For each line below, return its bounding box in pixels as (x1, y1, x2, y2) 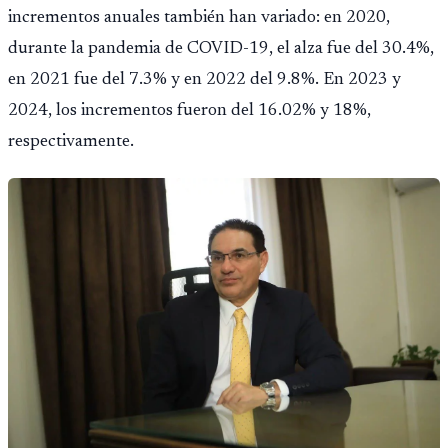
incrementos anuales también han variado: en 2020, (8, 8, 390, 27)
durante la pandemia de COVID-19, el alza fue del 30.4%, (8, 39, 434, 58)
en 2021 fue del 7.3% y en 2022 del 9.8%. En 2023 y (8, 70, 401, 89)
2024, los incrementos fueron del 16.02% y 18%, (8, 101, 371, 120)
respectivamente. (8, 132, 134, 151)
